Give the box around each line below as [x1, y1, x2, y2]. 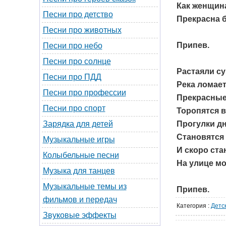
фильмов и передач [42, 195, 117, 204]
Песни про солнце [42, 57, 111, 66]
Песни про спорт [42, 104, 105, 112]
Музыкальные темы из [42, 182, 127, 191]
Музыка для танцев [42, 166, 115, 175]
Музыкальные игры [42, 135, 115, 144]
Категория [176, 202, 208, 209]
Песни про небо [42, 41, 102, 50]
